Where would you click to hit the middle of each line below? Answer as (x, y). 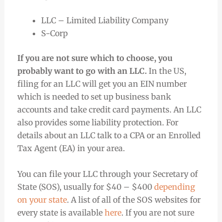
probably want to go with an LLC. (82, 71)
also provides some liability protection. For (98, 123)
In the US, (166, 71)
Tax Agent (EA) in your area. (72, 148)
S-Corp (55, 33)
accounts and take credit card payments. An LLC (109, 110)
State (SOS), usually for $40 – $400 (85, 187)
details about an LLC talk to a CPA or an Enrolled (109, 136)
